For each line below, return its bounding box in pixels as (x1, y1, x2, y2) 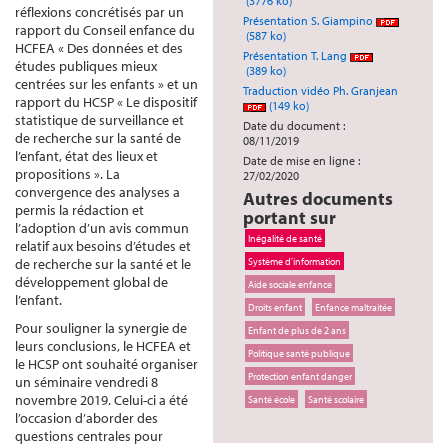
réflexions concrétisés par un (15, 3, 184, 21)
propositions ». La (15, 165, 120, 183)
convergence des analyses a (15, 183, 180, 201)
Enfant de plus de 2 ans (248, 324, 346, 336)
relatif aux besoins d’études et (15, 237, 191, 255)
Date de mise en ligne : (243, 153, 360, 168)
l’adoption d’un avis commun (15, 219, 189, 237)
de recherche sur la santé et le (15, 255, 191, 273)
